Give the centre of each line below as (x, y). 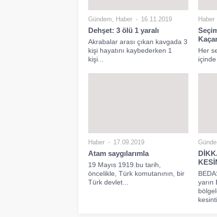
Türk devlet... (108, 182)
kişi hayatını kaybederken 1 (130, 50)
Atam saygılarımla (119, 153)
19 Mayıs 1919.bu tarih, (124, 164)
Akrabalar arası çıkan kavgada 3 (138, 41)
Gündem (100, 19)
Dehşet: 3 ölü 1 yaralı (124, 30)
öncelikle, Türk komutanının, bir (136, 173)
